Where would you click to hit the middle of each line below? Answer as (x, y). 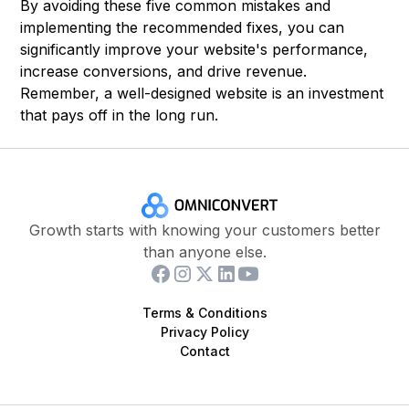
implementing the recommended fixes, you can (183, 28)
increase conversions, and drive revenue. (164, 72)
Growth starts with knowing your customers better (204, 231)
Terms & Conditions (204, 313)
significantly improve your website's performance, (194, 50)
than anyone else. (204, 252)
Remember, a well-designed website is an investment (202, 94)
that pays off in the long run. (120, 115)
